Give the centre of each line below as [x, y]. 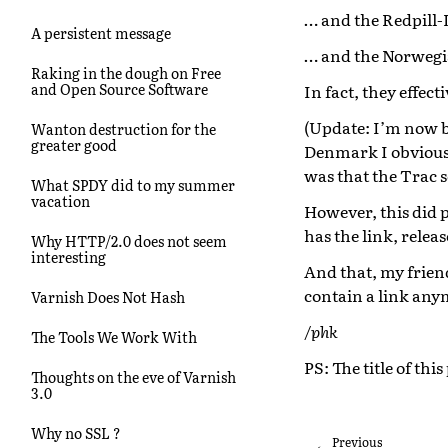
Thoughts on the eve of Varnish [133, 376]
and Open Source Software [119, 88]
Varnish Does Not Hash [108, 296]
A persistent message [101, 32]
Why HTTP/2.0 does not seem [129, 240]
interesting [68, 256]
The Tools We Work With [114, 336]
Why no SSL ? [76, 432]
